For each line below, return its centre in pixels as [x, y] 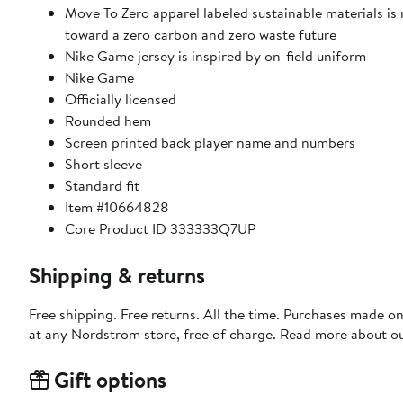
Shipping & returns [117, 276]
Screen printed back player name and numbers [210, 143]
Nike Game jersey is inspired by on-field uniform [215, 56]
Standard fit [102, 186]
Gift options [110, 380]
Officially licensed [121, 99]
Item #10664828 [117, 207]
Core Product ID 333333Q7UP [160, 229]
